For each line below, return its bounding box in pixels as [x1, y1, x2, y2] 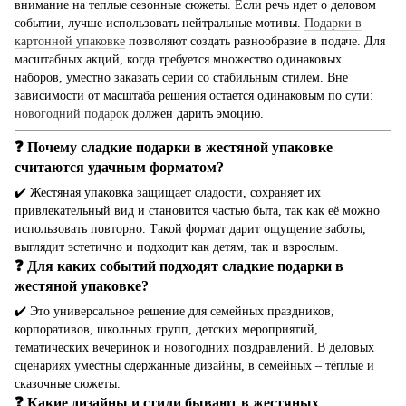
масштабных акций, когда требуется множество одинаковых [14, 53, 342, 67]
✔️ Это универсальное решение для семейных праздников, [14, 304, 334, 319]
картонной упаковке [14, 34, 125, 49]
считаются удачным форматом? [14, 159, 224, 177]
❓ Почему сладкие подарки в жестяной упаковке [14, 139, 333, 157]
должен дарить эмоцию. [129, 107, 264, 121]
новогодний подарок [14, 107, 129, 121]
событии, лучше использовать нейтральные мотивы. [14, 16, 304, 31]
